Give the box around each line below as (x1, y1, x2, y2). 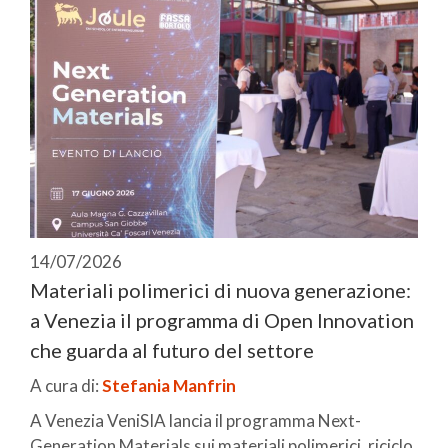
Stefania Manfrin (102, 374, 236, 396)
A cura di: (30, 374, 102, 396)
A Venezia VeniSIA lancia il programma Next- (30, 409, 361, 431)
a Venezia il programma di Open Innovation (30, 307, 414, 332)
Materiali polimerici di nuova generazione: (30, 277, 411, 302)
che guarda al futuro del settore (30, 337, 314, 362)
